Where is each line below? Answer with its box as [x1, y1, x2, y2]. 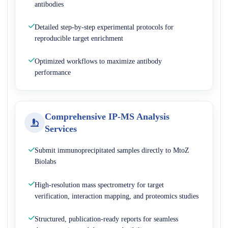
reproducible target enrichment [35, 34, 123, 43]
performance [35, 68, 71, 77]
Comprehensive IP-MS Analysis [45, 111, 169, 122]
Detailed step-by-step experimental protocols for [35, 23, 174, 32]
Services [45, 123, 77, 134]
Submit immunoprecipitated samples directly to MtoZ [35, 146, 189, 155]
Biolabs [35, 157, 56, 166]
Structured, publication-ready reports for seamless [35, 214, 178, 223]
